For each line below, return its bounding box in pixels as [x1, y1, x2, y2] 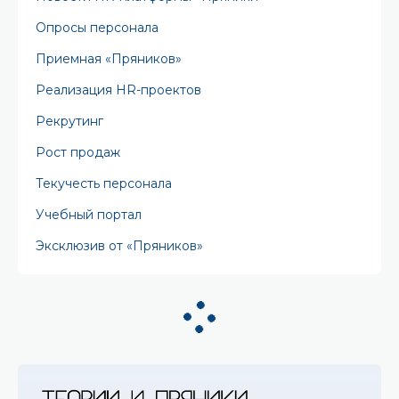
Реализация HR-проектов [36, 82, 201, 98]
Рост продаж [36, 144, 120, 160]
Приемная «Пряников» [36, 51, 182, 67]
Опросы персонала [36, 20, 159, 36]
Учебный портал [36, 207, 142, 223]
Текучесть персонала [36, 175, 172, 191]
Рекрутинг [36, 113, 103, 129]
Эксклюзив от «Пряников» [36, 238, 203, 254]
